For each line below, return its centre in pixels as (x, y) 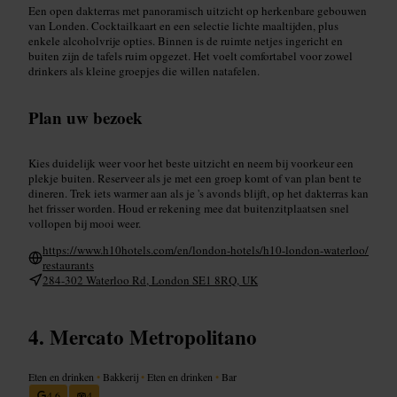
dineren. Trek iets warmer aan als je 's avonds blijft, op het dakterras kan (198, 193)
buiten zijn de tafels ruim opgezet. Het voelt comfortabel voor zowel (191, 55)
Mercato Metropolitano (153, 336)
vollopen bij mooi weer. (85, 223)
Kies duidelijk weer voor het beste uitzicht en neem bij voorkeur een (191, 163)
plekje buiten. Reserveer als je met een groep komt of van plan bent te (195, 178)
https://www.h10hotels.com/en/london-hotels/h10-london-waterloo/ (206, 249)
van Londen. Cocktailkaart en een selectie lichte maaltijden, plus (183, 25)
